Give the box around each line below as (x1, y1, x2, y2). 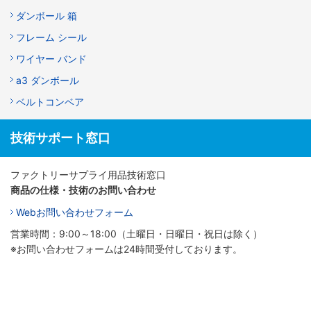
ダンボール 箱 (16, 9, 77, 22)
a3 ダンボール (16, 74, 79, 86)
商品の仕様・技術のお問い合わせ (10, 183, 156, 196)
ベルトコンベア (16, 95, 84, 108)
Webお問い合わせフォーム (16, 205, 133, 218)
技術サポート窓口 (10, 130, 110, 145)
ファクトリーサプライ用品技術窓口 (10, 168, 166, 180)
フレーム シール (16, 31, 87, 43)
